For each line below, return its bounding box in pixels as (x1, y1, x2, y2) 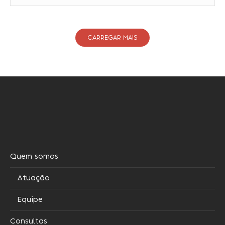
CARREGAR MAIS (87, 35, 138, 41)
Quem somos (10, 153, 59, 161)
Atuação (18, 175, 50, 182)
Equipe (18, 196, 43, 204)
